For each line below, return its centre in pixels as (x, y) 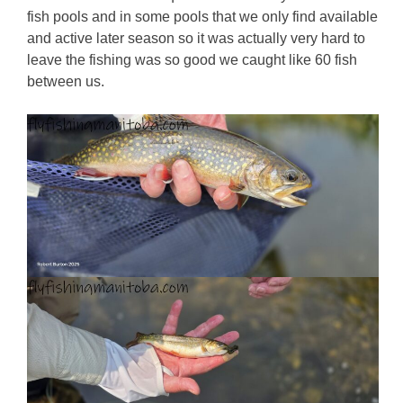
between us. (66, 82)
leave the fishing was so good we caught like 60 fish (193, 60)
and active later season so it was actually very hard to (197, 39)
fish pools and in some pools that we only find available (203, 17)
